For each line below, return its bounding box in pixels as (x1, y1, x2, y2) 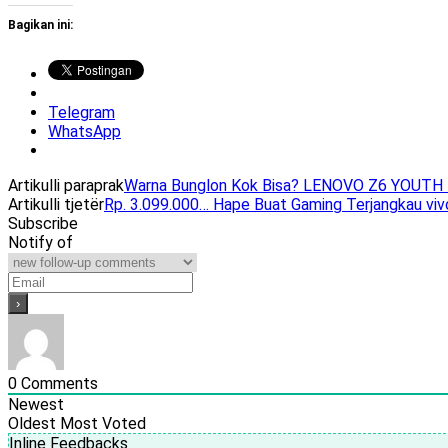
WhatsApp (48, 122, 121, 142)
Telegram (48, 103, 115, 123)
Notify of (8, 233, 73, 253)
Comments (17, 374, 98, 394)
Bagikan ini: (8, 18, 73, 33)
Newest (8, 395, 64, 415)
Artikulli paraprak (8, 176, 124, 196)
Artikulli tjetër (8, 195, 104, 215)
